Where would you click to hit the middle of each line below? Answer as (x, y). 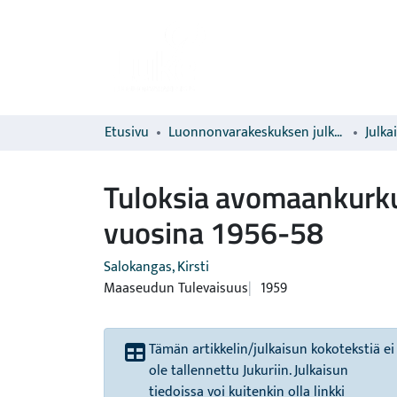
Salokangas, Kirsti (156, 267)
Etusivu (127, 132)
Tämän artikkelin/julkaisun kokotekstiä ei (272, 350)
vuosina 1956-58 (214, 232)
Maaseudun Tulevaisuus (176, 288)
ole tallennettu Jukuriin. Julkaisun (249, 371)
